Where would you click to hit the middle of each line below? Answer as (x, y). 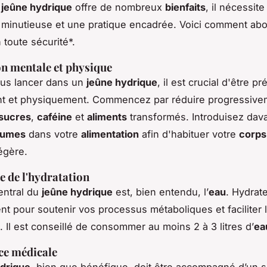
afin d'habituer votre (189, 134)
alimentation (110, 134)
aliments (107, 117)
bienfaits (185, 7)
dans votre (53, 134)
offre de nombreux (119, 7)
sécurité (50, 42)
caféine (55, 117)
